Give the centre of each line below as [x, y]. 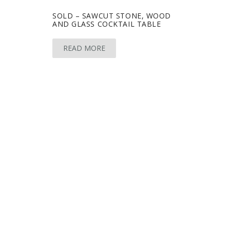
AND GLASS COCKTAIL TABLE [107, 24]
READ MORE [84, 48]
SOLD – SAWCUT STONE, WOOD [112, 15]
